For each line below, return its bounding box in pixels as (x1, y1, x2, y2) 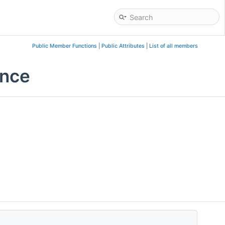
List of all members (149, 43, 198, 49)
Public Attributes (101, 43, 145, 49)
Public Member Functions (32, 43, 97, 49)
